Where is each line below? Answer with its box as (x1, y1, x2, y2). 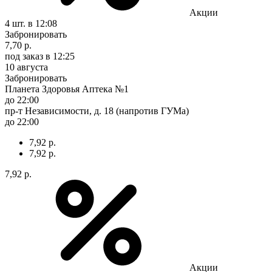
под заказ (5, 50, 43, 61)
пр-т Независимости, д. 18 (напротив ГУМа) (5, 105, 189, 116)
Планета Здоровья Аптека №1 (5, 83, 129, 94)
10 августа (5, 61, 48, 72)
